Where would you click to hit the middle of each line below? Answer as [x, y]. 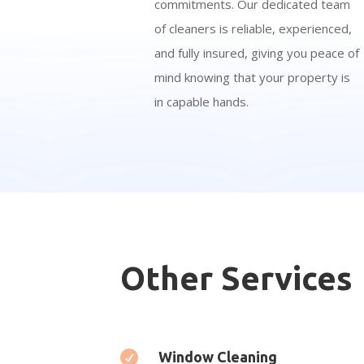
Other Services [237, 278]
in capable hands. [202, 101]
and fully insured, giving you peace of [257, 52]
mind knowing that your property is [253, 77]
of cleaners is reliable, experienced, [253, 28]
